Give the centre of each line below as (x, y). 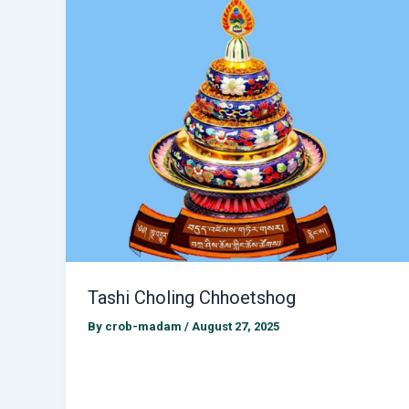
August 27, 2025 (236, 325)
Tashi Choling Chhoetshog (192, 295)
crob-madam (145, 325)
